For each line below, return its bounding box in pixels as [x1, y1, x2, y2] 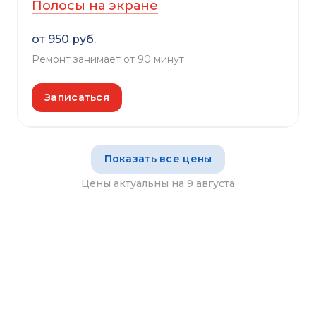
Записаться [44, 91, 109, 104]
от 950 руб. [32, 32, 96, 46]
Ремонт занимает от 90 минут [32, 52, 184, 66]
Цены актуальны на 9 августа [81, 177, 235, 190]
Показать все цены [104, 152, 212, 166]
